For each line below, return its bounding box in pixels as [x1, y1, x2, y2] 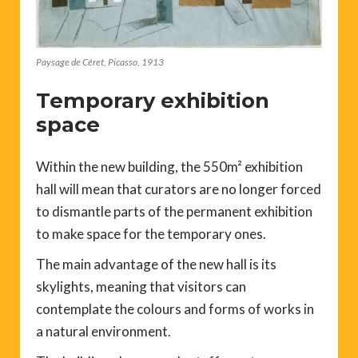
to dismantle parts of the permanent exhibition [36, 202, 312, 220]
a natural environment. [36, 322, 171, 340]
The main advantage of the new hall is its [36, 255, 276, 272]
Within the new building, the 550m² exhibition [36, 157, 303, 175]
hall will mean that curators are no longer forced [36, 180, 321, 197]
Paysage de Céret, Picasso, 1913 [36, 55, 164, 68]
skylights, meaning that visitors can [36, 277, 246, 295]
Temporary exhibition [36, 87, 269, 113]
